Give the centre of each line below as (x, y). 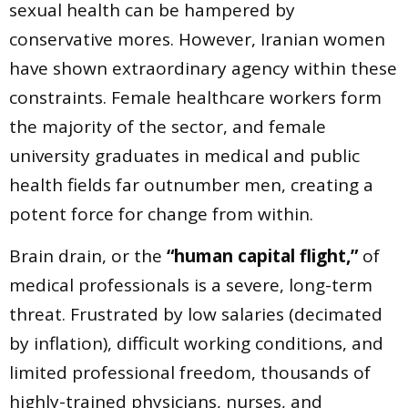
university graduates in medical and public (184, 155)
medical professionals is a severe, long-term (191, 286)
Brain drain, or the (88, 256)
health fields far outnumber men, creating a (191, 184)
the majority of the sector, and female (168, 126)
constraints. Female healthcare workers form (195, 97)
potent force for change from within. (161, 214)
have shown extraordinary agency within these (203, 68)
